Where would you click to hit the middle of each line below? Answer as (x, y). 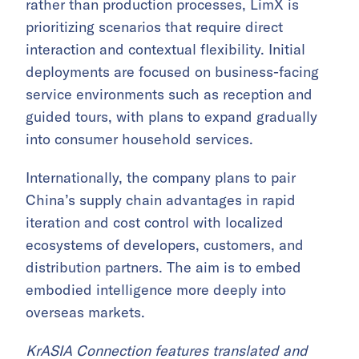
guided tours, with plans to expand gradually (171, 117)
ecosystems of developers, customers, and (165, 245)
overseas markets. (85, 312)
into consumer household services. (139, 139)
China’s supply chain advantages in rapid (161, 200)
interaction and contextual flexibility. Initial (165, 49)
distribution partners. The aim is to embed (163, 267)
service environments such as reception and (169, 94)
